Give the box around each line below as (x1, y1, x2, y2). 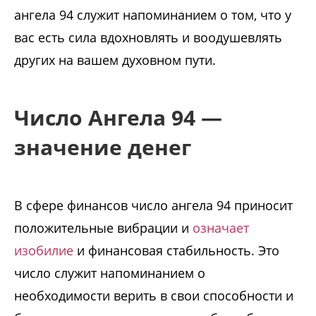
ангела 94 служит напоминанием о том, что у (14, 6, 291, 24)
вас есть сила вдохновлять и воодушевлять (14, 29, 282, 47)
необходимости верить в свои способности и (14, 287, 293, 305)
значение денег (14, 133, 191, 162)
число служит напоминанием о (14, 265, 205, 282)
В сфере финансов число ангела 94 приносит (14, 197, 293, 214)
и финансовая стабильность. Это (73, 242, 279, 260)
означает (193, 219, 249, 237)
